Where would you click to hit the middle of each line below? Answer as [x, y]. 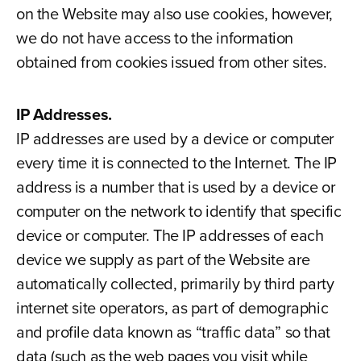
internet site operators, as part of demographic [172, 308]
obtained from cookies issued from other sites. [171, 62]
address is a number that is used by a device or [176, 187]
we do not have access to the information [154, 38]
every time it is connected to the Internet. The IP [176, 163]
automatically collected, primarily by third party [175, 284]
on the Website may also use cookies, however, [174, 14]
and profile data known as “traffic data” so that [173, 332]
